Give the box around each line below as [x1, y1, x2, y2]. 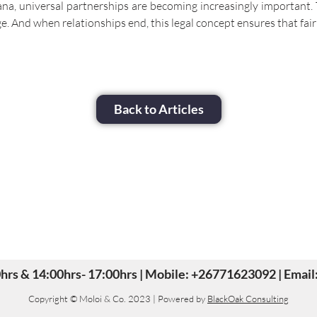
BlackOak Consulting [207, 293, 289, 304]
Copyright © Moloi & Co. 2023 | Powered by [28, 293, 207, 304]
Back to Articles [113, 100, 204, 117]
